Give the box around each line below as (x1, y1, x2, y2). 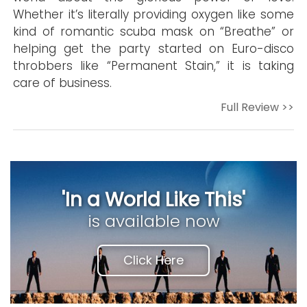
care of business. (13, 75, 112, 91)
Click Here (123, 251, 184, 269)
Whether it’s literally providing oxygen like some (13, 6, 294, 23)
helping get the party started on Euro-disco (13, 40, 294, 57)
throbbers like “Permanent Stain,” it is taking (13, 58, 294, 74)
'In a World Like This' (62, 186, 245, 213)
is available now (87, 210, 220, 232)
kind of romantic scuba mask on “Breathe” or (13, 23, 294, 40)
